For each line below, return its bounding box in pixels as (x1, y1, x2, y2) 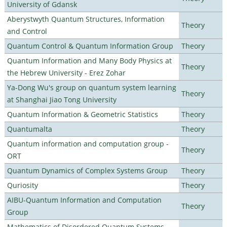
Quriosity (7, 180, 38, 190)
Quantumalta (7, 124, 52, 134)
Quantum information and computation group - (7, 138, 169, 148)
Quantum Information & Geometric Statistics (7, 109, 158, 119)
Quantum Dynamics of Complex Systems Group (7, 165, 168, 175)
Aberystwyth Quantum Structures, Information (7, 14, 165, 24)
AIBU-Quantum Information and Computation (7, 195, 162, 205)
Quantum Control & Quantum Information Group (7, 41, 173, 51)
